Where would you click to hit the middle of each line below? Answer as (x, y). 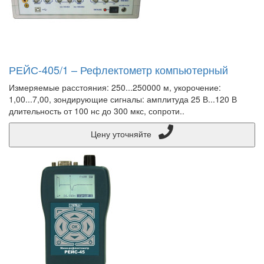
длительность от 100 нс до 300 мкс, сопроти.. (97, 111)
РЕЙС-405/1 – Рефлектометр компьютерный (118, 70)
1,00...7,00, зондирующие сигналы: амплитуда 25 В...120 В (123, 99)
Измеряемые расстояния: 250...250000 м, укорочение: (115, 87)
